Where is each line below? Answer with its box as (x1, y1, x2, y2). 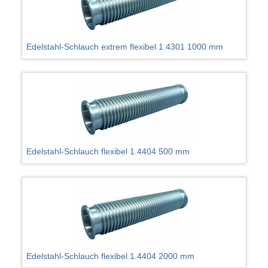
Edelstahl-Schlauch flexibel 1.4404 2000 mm (26, 251, 195, 261)
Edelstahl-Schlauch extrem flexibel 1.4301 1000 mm (26, 42, 224, 52)
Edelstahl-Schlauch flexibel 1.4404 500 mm (26, 146, 190, 156)
